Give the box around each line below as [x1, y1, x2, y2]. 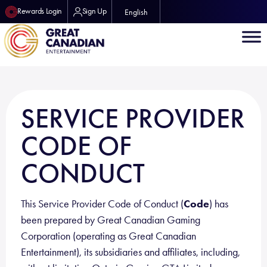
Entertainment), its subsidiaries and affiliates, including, [21, 246, 240, 259]
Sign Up [82, 6, 107, 16]
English [125, 7, 148, 17]
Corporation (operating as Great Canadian [21, 229, 196, 243]
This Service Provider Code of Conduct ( [21, 197, 184, 210]
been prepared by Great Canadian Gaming [21, 213, 200, 226]
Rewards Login [17, 6, 63, 16]
